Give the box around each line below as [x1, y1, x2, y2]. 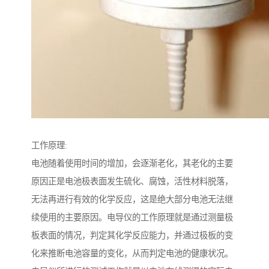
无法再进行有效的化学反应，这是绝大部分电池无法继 [31, 195, 233, 205]
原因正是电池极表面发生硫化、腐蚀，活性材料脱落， [31, 177, 233, 187]
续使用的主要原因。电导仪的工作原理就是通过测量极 [31, 213, 233, 223]
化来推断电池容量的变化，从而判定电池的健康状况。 [31, 249, 233, 259]
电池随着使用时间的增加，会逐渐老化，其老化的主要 [31, 159, 233, 169]
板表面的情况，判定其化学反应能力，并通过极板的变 [31, 231, 233, 241]
